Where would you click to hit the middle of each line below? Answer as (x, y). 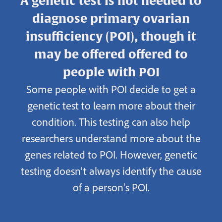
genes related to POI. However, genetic (111, 154)
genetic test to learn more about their (111, 105)
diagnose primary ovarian (111, 19)
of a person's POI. (111, 187)
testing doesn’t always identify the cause (111, 171)
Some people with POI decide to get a (111, 89)
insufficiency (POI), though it (111, 36)
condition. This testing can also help (111, 122)
